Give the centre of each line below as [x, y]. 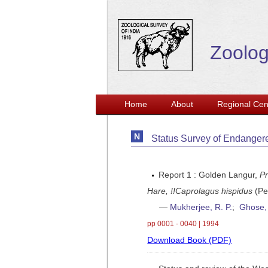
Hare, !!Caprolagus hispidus [200, 191]
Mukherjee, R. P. [201, 207]
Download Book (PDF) [190, 240]
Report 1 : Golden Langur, [209, 175]
